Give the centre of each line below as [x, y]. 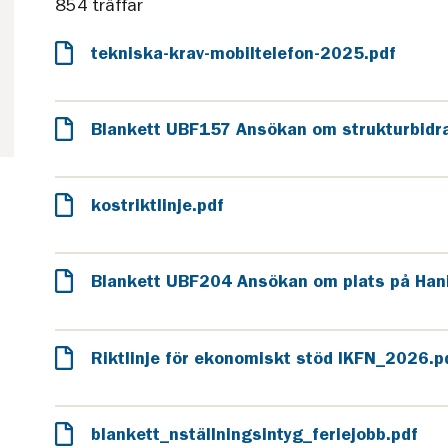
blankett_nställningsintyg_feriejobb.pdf [254, 433]
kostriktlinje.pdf [157, 205]
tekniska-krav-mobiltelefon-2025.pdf [243, 52]
